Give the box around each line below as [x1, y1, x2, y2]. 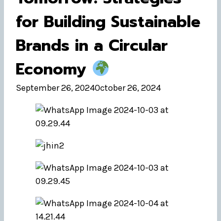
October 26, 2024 [95, 82, 161, 93]
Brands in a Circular [16, 34, 168, 58]
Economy [16, 57, 92, 81]
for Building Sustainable [16, 10, 200, 34]
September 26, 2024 [16, 82, 95, 93]
